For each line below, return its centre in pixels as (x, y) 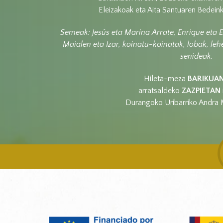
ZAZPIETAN (201, 91)
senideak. (196, 56)
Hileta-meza (166, 79)
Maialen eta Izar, (93, 44)
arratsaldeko (160, 91)
